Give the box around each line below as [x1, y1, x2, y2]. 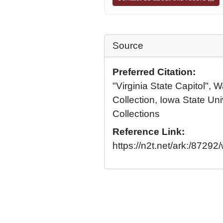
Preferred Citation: [112, 67, 196, 77]
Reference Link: [112, 126, 185, 137]
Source [112, 40, 143, 51]
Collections [112, 109, 160, 119]
